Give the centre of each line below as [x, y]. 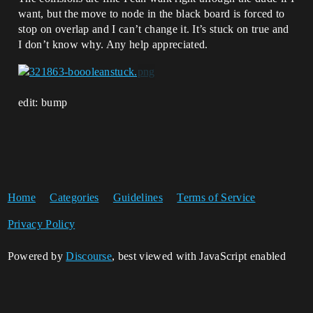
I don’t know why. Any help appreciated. [113, 44]
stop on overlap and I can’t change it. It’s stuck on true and [154, 29]
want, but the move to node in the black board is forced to [152, 14]
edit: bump [43, 103]
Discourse [89, 256]
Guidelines [138, 198]
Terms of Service [216, 198]
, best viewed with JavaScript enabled [199, 256]
